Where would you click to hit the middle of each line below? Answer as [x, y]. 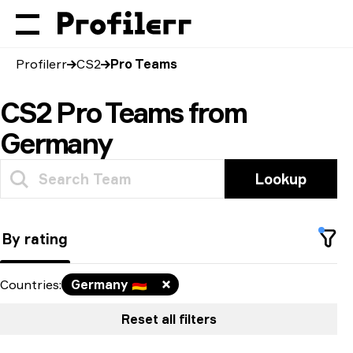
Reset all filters [169, 319]
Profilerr [41, 64]
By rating [35, 239]
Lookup [281, 179]
